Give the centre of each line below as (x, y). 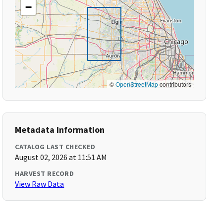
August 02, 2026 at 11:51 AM (61, 157)
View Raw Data (40, 184)
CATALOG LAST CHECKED (55, 147)
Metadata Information (60, 130)
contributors (174, 84)
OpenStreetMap (137, 84)
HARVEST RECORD (45, 173)
